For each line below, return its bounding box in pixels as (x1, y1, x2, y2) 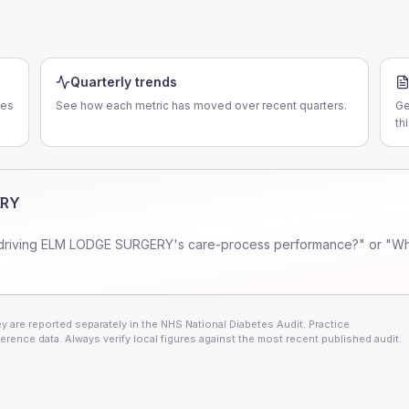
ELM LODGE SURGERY (41, 236, 173, 252)
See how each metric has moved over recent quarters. (56, 99, 347, 112)
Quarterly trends (70, 74, 177, 89)
